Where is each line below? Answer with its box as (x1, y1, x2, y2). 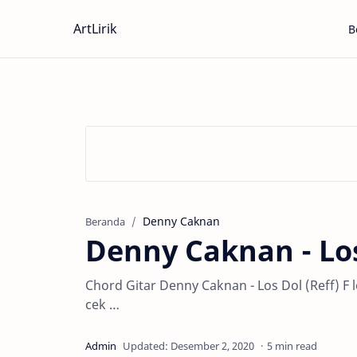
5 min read (267, 339, 317, 353)
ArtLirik (73, 20, 117, 37)
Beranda (85, 215, 125, 229)
